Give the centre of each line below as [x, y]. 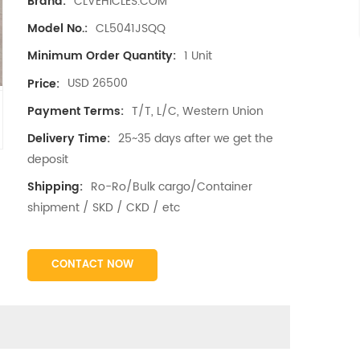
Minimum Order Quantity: [101, 56]
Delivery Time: [68, 138]
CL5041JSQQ [130, 29]
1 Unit [198, 56]
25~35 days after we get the [195, 138]
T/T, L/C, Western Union [197, 111]
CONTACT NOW [92, 265]
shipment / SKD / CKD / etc [103, 208]
